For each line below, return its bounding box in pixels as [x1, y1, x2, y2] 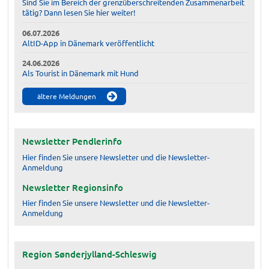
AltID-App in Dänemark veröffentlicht [22, 37, 154, 48]
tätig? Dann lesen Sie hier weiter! [22, 7, 136, 18]
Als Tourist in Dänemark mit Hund [22, 67, 139, 78]
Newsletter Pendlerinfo [22, 135, 122, 148]
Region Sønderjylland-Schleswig [22, 248, 157, 261]
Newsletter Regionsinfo [22, 181, 123, 193]
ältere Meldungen [37, 91, 96, 101]
